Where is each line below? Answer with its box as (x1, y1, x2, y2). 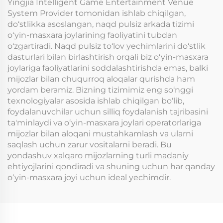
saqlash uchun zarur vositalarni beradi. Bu (7, 140, 172, 150)
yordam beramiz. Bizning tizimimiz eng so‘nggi (7, 85, 193, 95)
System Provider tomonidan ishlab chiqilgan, (7, 8, 186, 18)
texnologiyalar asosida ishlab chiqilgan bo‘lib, (7, 96, 184, 106)
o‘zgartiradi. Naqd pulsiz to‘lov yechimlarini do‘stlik (7, 41, 206, 51)
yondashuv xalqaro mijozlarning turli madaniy (7, 151, 189, 161)
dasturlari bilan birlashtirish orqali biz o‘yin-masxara (7, 52, 209, 62)
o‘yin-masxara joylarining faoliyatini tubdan (7, 30, 177, 40)
